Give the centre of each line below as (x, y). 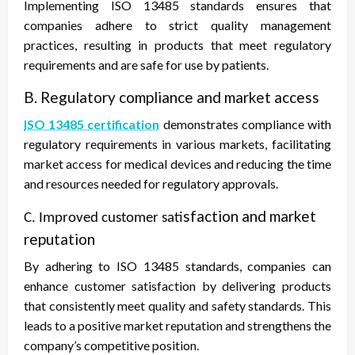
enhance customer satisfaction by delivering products (177, 286)
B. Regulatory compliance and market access (172, 97)
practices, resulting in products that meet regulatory (177, 45)
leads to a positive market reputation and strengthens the (177, 326)
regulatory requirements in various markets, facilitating (177, 144)
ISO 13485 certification (92, 124)
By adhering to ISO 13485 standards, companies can (177, 266)
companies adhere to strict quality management (177, 25)
